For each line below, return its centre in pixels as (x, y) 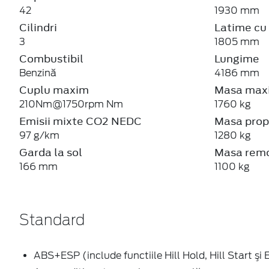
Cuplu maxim (54, 90)
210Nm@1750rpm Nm (71, 104)
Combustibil (51, 59)
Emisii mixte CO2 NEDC (80, 121)
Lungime (237, 59)
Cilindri (38, 27)
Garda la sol (51, 152)
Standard (52, 221)
